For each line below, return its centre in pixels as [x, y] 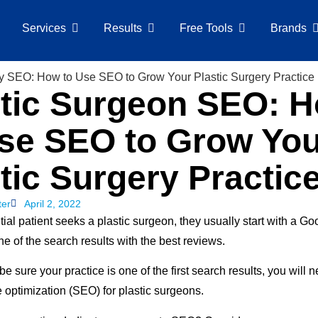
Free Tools [206, 28]
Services [44, 28]
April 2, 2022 [53, 203]
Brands [288, 28]
